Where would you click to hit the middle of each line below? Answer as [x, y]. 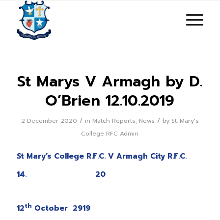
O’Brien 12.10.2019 [110, 101]
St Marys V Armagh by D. [110, 82]
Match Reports [114, 121]
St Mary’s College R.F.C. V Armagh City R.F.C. [101, 156]
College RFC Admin [110, 134]
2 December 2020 [49, 121]
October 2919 [61, 208]
